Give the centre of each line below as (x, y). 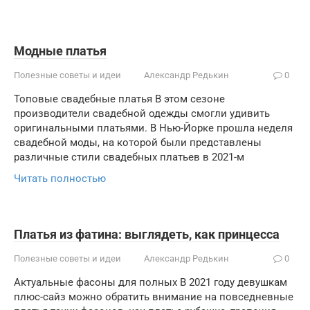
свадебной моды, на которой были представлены (138, 143)
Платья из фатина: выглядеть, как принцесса (147, 234)
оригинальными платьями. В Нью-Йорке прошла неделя (153, 128)
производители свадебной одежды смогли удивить (142, 113)
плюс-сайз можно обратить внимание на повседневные (154, 297)
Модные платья (60, 51)
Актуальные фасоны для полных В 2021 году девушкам (151, 282)
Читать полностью (60, 179)
